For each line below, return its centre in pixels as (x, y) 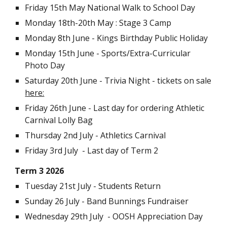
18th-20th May (86, 23)
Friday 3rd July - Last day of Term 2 (92, 150)
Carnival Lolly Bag (59, 120)
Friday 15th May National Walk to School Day (110, 7)
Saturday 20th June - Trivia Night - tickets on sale (118, 80)
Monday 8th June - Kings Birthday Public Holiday (117, 38)
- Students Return (127, 186)
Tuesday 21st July (58, 186)
